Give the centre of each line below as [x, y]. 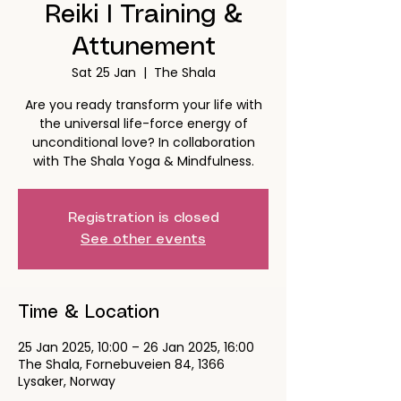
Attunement [143, 48]
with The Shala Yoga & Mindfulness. [143, 161]
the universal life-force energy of [143, 124]
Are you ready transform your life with [143, 105]
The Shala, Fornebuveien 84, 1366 [121, 364]
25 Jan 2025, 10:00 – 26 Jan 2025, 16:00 [136, 347]
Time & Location [89, 313]
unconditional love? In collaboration [143, 142]
